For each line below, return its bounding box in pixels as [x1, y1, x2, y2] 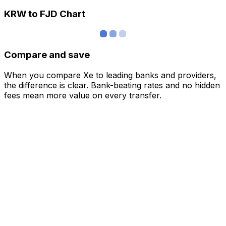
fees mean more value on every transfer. [4, 90, 161, 100]
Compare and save [4, 48, 90, 61]
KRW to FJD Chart [4, 8, 85, 20]
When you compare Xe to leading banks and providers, [4, 70, 216, 80]
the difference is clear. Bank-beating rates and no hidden [4, 80, 220, 90]
